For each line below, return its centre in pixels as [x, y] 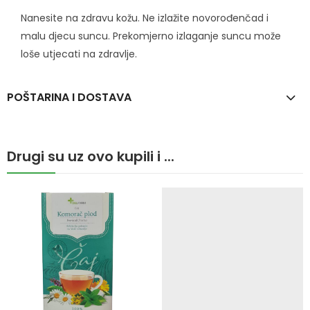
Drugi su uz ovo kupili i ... [91, 156]
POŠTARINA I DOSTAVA [69, 97]
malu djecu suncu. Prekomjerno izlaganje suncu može [151, 36]
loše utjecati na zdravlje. [79, 54]
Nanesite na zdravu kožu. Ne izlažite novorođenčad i [145, 18]
